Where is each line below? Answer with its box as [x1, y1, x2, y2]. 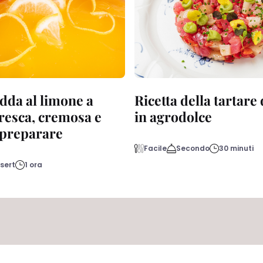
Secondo [176, 143, 210, 153]
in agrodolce [134, 107, 213, 126]
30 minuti [219, 143, 254, 153]
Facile [144, 143, 167, 153]
